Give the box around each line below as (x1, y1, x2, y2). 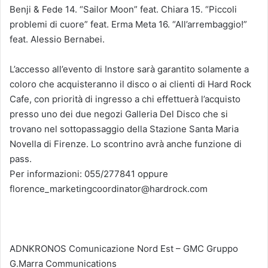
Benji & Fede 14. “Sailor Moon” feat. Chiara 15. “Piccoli (10, 3, 237, 15)
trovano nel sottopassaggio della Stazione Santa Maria (10, 123, 239, 135)
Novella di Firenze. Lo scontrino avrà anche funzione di (10, 138, 242, 150)
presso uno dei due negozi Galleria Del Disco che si (10, 108, 228, 120)
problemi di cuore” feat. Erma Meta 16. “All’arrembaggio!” (10, 18, 247, 30)
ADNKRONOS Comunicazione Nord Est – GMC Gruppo (10, 242, 238, 254)
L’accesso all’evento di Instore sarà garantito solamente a (10, 63, 249, 75)
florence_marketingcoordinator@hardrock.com (10, 182, 208, 194)
